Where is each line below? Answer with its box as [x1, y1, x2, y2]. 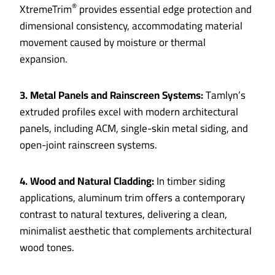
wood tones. [20, 238, 74, 258]
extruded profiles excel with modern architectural [20, 102, 238, 122]
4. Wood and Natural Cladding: [20, 171, 154, 192]
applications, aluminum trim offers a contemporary [20, 188, 245, 208]
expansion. [20, 49, 68, 69]
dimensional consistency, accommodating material [20, 16, 242, 36]
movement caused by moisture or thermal [20, 33, 206, 53]
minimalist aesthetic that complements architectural [20, 221, 252, 241]
